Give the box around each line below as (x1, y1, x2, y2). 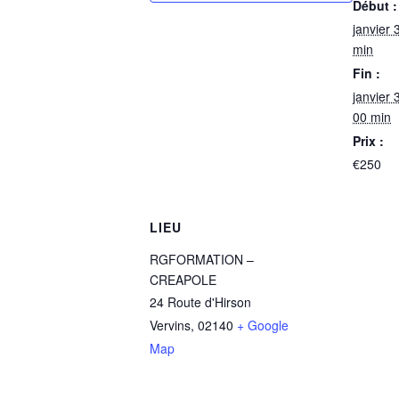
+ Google (237, 316, 289, 334)
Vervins (150, 316, 191, 334)
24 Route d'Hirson (150, 293, 251, 311)
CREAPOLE (150, 271, 216, 289)
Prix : (353, 132, 384, 150)
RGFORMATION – (150, 250, 254, 268)
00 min (353, 108, 391, 126)
